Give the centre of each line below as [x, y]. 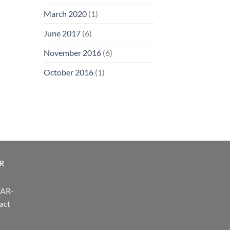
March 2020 [65, 13]
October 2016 [68, 72]
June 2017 [62, 33]
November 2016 [72, 52]
